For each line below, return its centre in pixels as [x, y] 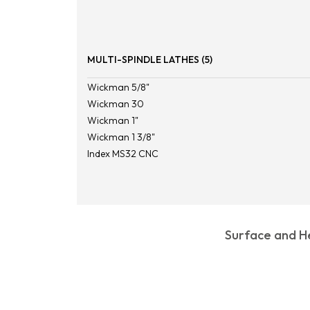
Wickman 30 [115, 103]
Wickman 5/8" [118, 87]
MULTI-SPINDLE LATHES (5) [149, 59]
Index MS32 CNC [122, 153]
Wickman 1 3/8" [121, 137]
